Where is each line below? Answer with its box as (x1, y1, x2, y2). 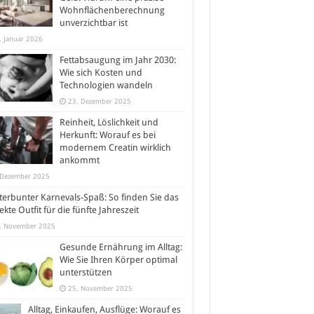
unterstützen (59, 267, 112, 278)
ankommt (59, 155, 100, 165)
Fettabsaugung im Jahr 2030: (59, 55, 176, 65)
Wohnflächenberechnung (59, 5, 165, 15)
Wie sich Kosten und (59, 67, 142, 78)
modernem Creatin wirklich (59, 142, 171, 153)
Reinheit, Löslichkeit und (59, 117, 158, 128)
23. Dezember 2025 (67, 97, 131, 105)
